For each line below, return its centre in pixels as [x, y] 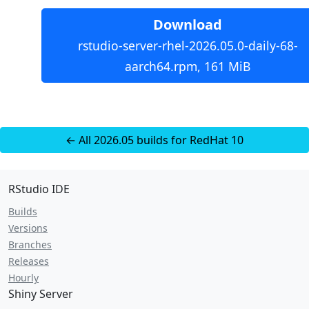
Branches [30, 245]
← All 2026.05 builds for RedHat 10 [154, 140]
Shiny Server [41, 294]
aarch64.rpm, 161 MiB [188, 66]
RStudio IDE [39, 189]
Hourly [23, 278]
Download [188, 24]
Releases [29, 261]
